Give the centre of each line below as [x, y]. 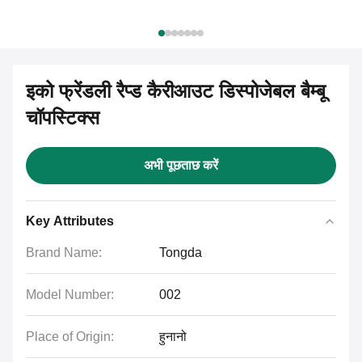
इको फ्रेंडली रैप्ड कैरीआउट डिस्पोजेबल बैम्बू [176, 91]
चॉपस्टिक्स [63, 118]
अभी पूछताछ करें [181, 165]
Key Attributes [70, 221]
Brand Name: [64, 253]
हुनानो [173, 337]
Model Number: [70, 295]
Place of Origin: [70, 337]
